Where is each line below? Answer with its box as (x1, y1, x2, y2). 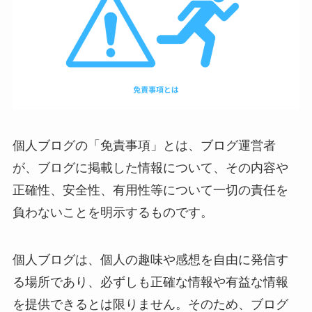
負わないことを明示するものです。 (12, 205, 213, 219)
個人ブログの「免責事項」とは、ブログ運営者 (12, 138, 276, 153)
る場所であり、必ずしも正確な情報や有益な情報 (12, 274, 288, 289)
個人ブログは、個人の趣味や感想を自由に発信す (12, 252, 288, 267)
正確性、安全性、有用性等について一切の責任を (12, 182, 288, 197)
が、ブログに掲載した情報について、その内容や (12, 160, 288, 175)
